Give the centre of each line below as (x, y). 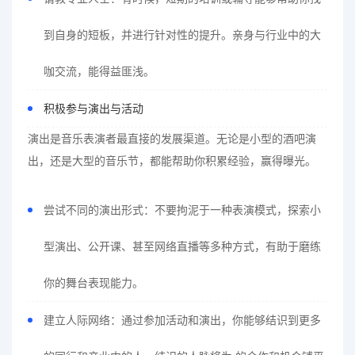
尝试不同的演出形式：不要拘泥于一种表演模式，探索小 (182, 210)
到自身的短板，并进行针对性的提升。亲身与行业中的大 (182, 35)
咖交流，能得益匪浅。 (99, 71)
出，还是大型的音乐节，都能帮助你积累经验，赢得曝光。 (172, 161)
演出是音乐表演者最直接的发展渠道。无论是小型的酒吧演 (172, 139)
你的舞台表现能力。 (94, 283)
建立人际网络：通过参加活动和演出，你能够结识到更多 (182, 320)
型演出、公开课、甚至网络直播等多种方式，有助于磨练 (182, 246)
